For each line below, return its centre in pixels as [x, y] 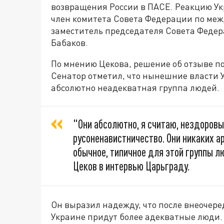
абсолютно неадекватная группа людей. [135, 88]
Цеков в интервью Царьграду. [131, 166]
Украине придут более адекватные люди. [137, 217]
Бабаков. [69, 43]
